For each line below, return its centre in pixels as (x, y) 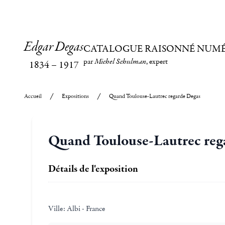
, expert (157, 61)
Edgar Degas (54, 47)
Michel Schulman (120, 62)
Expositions (75, 96)
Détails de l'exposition (93, 169)
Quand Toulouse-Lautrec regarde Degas (155, 96)
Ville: (57, 208)
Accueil (33, 96)
